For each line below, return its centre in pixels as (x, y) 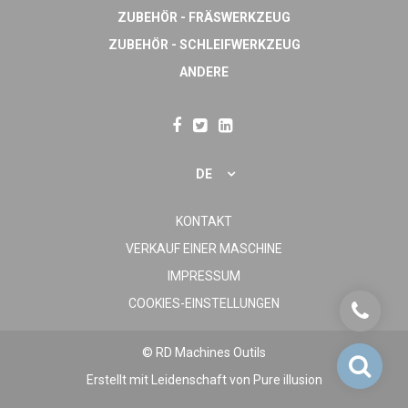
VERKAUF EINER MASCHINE (204, 248)
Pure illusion (287, 379)
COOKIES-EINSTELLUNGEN (204, 303)
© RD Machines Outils (204, 352)
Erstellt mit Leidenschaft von (169, 379)
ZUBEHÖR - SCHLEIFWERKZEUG (204, 44)
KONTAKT (204, 221)
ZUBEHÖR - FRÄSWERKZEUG (204, 17)
